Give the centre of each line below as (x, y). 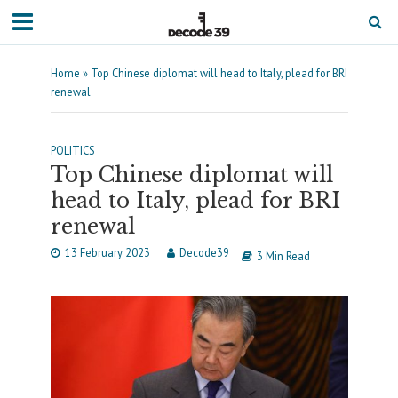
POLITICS (72, 150)
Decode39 (204, 252)
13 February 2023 (107, 252)
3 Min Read (283, 256)
